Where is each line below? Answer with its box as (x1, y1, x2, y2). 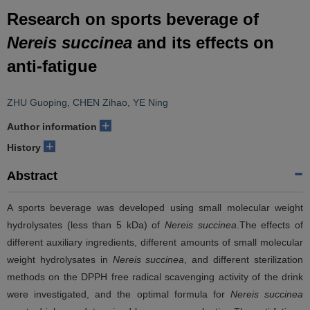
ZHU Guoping (7, 97, 67, 108)
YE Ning (133, 97, 168, 108)
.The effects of (236, 219, 304, 230)
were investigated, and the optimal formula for (7, 289, 230, 300)
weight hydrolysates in (7, 254, 113, 265)
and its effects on (132, 33, 274, 52)
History (7, 142, 41, 153)
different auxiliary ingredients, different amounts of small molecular (7, 237, 303, 248)
